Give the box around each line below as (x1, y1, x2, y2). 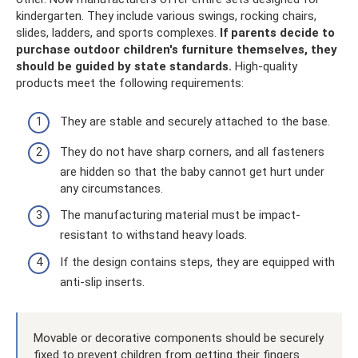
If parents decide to (220, 25, 335, 40)
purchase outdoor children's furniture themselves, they (16, 42, 337, 57)
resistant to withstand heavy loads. (60, 228, 247, 242)
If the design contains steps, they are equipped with (60, 254, 335, 269)
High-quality (232, 58, 297, 74)
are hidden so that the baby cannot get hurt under (60, 164, 324, 179)
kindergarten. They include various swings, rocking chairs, (16, 8, 316, 23)
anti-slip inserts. (60, 274, 145, 289)
